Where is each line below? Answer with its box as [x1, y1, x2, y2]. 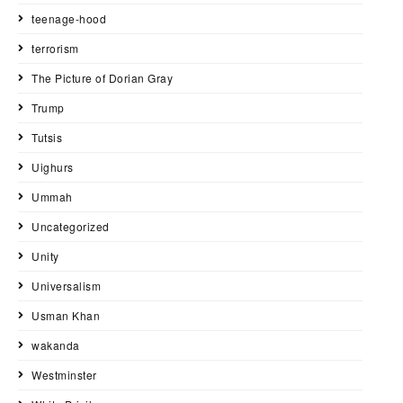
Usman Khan [31, 308, 100, 324]
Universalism [31, 278, 101, 294]
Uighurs [31, 159, 74, 175]
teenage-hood [31, 11, 106, 27]
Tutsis [31, 130, 62, 146]
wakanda [31, 337, 80, 354]
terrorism [31, 40, 79, 57]
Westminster [31, 367, 97, 383]
